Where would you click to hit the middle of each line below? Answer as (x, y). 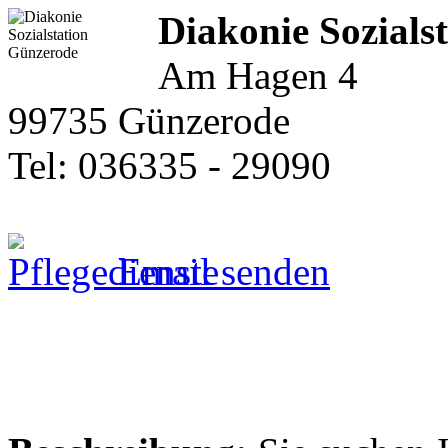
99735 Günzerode (149, 120)
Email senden (219, 271)
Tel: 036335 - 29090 (169, 165)
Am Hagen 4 (258, 75)
